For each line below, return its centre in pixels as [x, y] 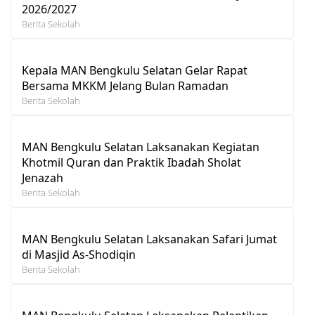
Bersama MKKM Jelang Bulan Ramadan [125, 85]
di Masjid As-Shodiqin [79, 254]
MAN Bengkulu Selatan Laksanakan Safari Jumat [149, 239]
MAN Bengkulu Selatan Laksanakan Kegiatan [141, 147]
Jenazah [43, 178]
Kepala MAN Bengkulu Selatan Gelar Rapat [135, 70]
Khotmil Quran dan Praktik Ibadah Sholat [131, 162]
